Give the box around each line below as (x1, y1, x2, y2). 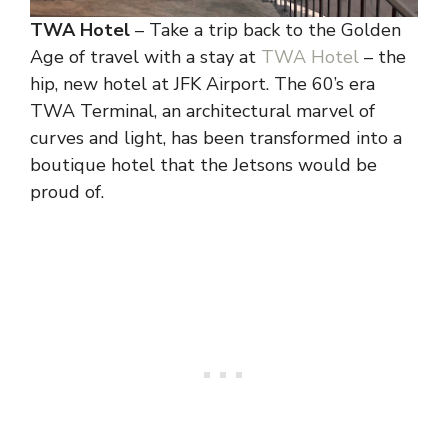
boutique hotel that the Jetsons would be (30, 152, 377, 177)
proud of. (30, 179, 104, 204)
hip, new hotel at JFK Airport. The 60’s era (30, 71, 375, 96)
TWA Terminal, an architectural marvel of (30, 98, 375, 123)
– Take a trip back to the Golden (130, 17, 401, 42)
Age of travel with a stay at (30, 44, 256, 69)
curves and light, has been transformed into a (30, 125, 402, 150)
